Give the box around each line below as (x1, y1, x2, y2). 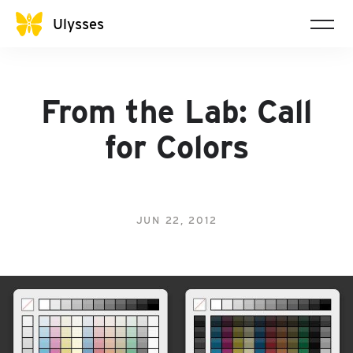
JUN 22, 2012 (136, 214, 217, 226)
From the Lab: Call (41, 93, 312, 131)
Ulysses (52, 14, 104, 32)
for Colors (104, 128, 249, 166)
